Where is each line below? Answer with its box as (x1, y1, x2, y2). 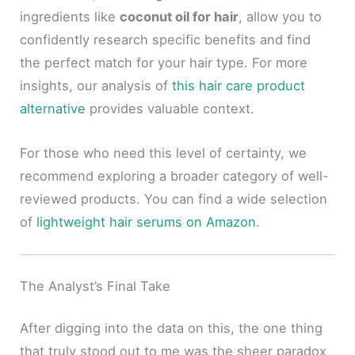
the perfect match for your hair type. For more (20, 55, 308, 71)
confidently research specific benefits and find (20, 32, 311, 48)
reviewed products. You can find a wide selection (20, 190, 328, 207)
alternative (20, 101, 86, 117)
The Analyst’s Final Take (20, 277, 171, 294)
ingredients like (20, 9, 120, 25)
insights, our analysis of (20, 78, 173, 94)
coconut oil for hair (120, 9, 239, 25)
